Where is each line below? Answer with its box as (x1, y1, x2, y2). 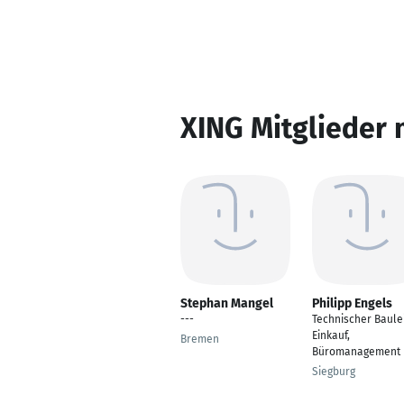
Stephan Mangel (180, 296, 273, 311)
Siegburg (312, 365, 355, 378)
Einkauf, (312, 329, 350, 342)
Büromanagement (312, 345, 400, 358)
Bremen (180, 333, 219, 345)
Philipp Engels (312, 296, 392, 311)
